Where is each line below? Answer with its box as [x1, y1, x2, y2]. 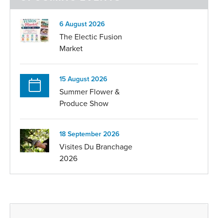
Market [59, 43, 83, 54]
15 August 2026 [59, 74, 107, 84]
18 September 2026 [59, 129, 119, 139]
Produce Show [59, 98, 109, 109]
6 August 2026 [59, 19, 105, 29]
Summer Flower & [59, 86, 120, 97]
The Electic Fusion [59, 31, 122, 42]
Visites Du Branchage [59, 141, 132, 152]
